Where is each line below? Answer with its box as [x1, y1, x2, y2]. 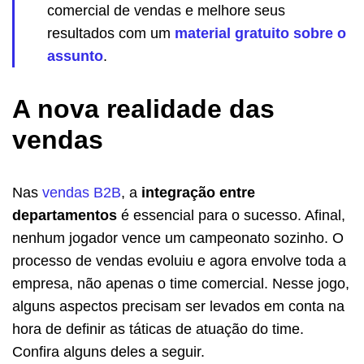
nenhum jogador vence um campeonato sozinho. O [12, 229, 344, 246]
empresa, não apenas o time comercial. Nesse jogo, [12, 275, 349, 292]
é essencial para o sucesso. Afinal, [117, 206, 345, 223]
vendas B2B [42, 184, 121, 201]
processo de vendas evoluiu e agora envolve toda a [12, 252, 346, 269]
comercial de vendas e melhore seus [47, 2, 285, 19]
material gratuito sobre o [175, 24, 346, 41]
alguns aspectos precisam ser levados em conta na [12, 297, 344, 314]
